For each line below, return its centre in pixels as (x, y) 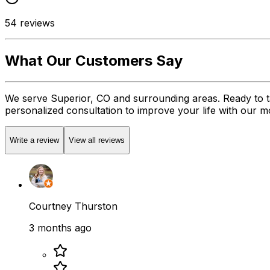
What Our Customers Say (94, 60)
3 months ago (60, 228)
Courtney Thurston (73, 206)
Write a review (34, 140)
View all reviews (97, 140)
